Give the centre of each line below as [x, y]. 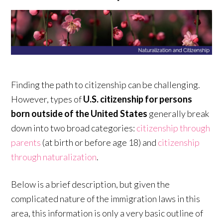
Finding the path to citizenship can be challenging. [106, 84]
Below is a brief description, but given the [91, 184]
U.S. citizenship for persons [138, 99]
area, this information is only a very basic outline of [107, 213]
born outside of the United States [79, 113]
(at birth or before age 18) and [100, 142]
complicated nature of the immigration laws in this [106, 198]
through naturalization [54, 157]
